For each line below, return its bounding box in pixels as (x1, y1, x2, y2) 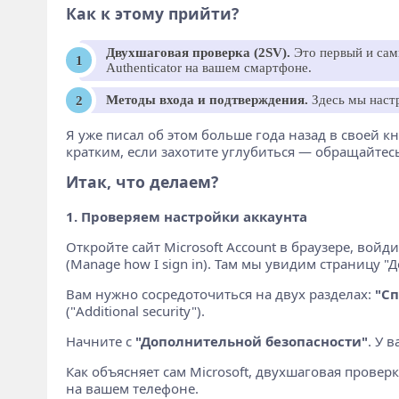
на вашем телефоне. (65, 379, 199, 397)
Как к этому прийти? (65, 2, 239, 24)
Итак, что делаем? (65, 171, 218, 192)
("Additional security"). (65, 302, 205, 320)
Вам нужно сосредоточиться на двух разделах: (65, 285, 375, 303)
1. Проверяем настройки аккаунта (65, 208, 307, 225)
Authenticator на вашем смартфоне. (105, 60, 312, 75)
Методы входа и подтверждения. (105, 93, 308, 107)
